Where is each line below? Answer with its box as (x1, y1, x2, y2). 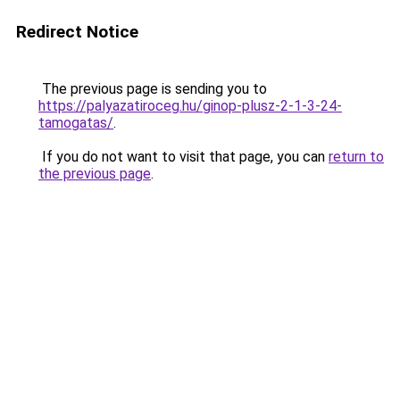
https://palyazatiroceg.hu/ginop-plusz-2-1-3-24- (38, 97, 342, 114)
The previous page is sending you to (38, 80, 267, 97)
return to (329, 148, 384, 165)
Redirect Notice (16, 21, 138, 42)
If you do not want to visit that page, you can (38, 148, 329, 165)
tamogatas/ (38, 114, 113, 131)
